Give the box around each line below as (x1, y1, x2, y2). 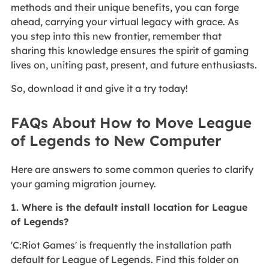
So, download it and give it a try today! (10, 82, 188, 95)
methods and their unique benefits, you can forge (10, 1, 239, 14)
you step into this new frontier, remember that (10, 30, 222, 43)
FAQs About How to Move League (10, 113, 252, 132)
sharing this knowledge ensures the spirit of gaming (10, 44, 249, 57)
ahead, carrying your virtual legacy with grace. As (10, 16, 239, 28)
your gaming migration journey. (10, 178, 156, 190)
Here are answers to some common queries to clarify (10, 163, 253, 176)
